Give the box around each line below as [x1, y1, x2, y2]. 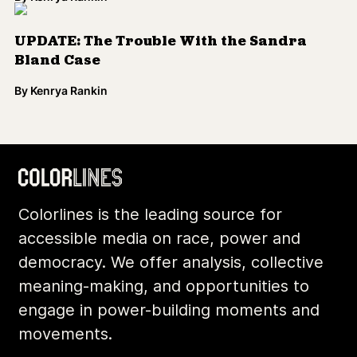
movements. [18, 324, 112, 343]
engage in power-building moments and [18, 300, 320, 320]
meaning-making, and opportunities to [18, 277, 309, 296]
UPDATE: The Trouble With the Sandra [14, 34, 307, 49]
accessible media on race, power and [18, 229, 300, 248]
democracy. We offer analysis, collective [18, 253, 324, 272]
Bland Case [14, 53, 100, 69]
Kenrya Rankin [30, 84, 108, 97]
